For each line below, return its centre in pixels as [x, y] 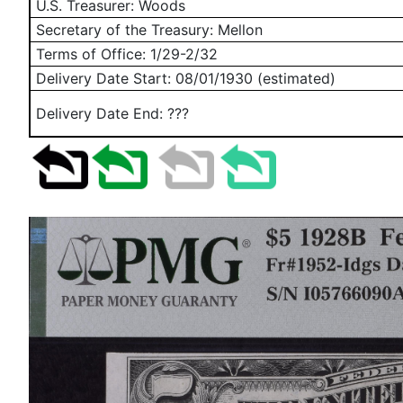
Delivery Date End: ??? [112, 113]
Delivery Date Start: [103, 78]
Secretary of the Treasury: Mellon [147, 30]
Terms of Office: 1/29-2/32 [125, 54]
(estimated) [294, 78]
